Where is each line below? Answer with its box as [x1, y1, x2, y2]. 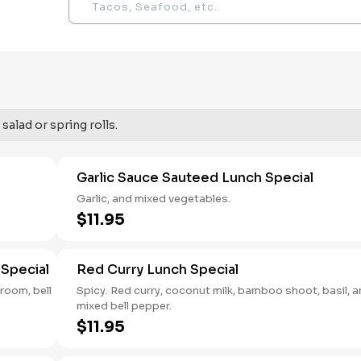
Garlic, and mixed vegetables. [77, 192, 230, 205]
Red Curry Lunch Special [77, 261, 239, 278]
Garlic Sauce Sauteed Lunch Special [77, 169, 313, 186]
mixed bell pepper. [77, 299, 172, 313]
